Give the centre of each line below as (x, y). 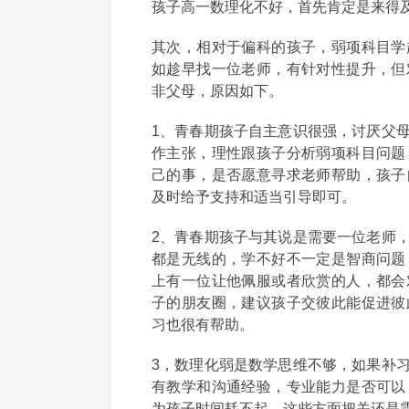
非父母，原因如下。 (217, 90)
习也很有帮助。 (203, 324)
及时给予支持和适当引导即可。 (254, 196)
